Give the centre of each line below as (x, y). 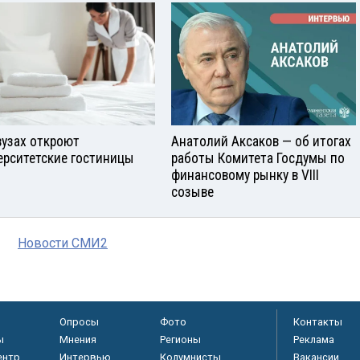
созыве (192, 192)
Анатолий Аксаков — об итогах (261, 141)
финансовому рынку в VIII (245, 175)
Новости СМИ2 (63, 243)
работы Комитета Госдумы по (258, 158)
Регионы (180, 339)
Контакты (318, 321)
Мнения (78, 339)
